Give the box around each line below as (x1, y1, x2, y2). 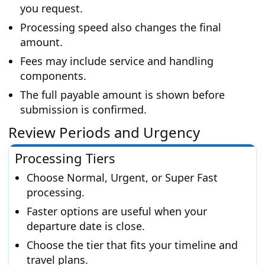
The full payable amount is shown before (20, 88, 225, 102)
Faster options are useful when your (27, 204, 207, 219)
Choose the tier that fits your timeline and (27, 238, 238, 253)
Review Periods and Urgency (8, 122, 200, 143)
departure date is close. (27, 219, 145, 234)
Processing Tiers (15, 149, 115, 167)
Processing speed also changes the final (20, 20, 221, 35)
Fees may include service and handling (20, 54, 214, 69)
